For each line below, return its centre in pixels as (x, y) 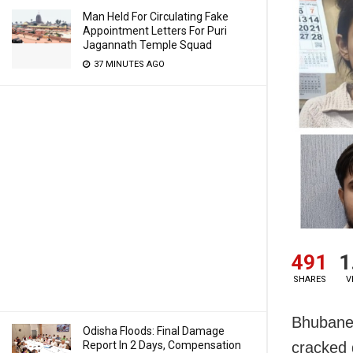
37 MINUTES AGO (128, 64)
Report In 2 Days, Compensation (162, 345)
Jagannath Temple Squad (147, 45)
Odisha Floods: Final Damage (154, 331)
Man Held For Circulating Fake (156, 17)
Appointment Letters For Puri (155, 31)
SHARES (309, 280)
